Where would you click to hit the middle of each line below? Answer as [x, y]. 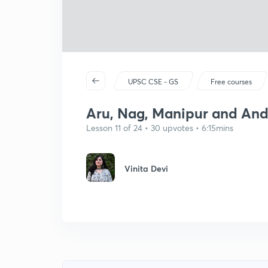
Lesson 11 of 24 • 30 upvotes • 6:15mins [160, 128]
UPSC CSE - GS [153, 82]
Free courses [232, 82]
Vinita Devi [146, 168]
